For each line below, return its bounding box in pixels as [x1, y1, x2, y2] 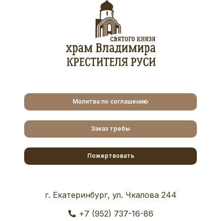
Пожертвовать [87, 152, 134, 160]
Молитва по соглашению [73, 98, 148, 106]
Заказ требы [91, 125, 130, 133]
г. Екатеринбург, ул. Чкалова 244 [44, 189, 177, 200]
